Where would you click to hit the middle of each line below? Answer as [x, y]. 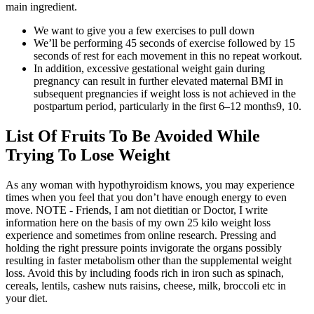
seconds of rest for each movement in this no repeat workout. [168, 55]
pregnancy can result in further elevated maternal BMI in [158, 81]
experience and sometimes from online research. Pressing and [141, 235]
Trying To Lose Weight [88, 155]
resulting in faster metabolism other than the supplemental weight [149, 260]
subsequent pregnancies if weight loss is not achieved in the [165, 93]
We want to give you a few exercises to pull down [144, 30]
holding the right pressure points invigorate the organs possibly [144, 247]
